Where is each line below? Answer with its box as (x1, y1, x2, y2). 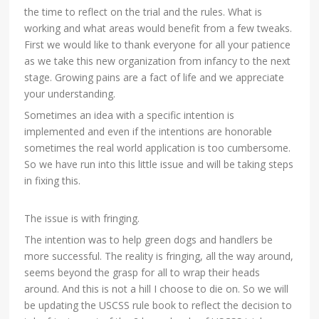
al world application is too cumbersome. (106, 141, 291, 155)
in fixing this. (24, 174, 81, 188)
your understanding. (24, 87, 116, 101)
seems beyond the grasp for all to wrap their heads (24, 266, 261, 280)
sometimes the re (24, 141, 107, 155)
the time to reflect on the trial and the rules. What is (24, 5, 263, 19)
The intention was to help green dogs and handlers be (24, 233, 273, 247)
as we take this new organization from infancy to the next (24, 54, 291, 68)
